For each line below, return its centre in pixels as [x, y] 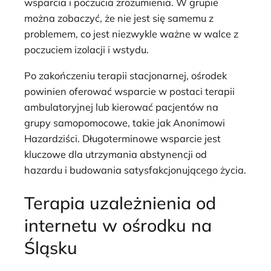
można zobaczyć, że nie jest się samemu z [119, 18]
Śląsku [51, 248]
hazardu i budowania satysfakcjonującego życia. [135, 170]
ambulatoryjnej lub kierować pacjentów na [121, 107]
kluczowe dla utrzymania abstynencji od [116, 154]
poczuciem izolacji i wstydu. [87, 50]
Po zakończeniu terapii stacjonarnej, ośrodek [126, 75]
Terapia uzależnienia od [120, 203]
